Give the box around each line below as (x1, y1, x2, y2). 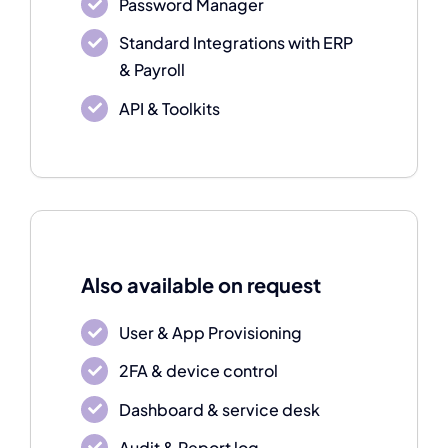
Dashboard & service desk (119, 398, 321, 420)
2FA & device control (119, 360, 279, 382)
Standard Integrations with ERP (119, 32, 354, 54)
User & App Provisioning (119, 322, 303, 344)
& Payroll (119, 59, 186, 81)
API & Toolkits (119, 97, 221, 119)
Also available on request (80, 272, 321, 298)
